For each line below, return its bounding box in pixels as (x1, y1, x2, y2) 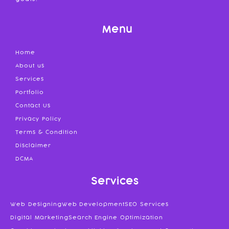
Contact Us (15, 102, 51, 109)
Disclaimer (15, 142, 51, 149)
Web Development (61, 200, 125, 208)
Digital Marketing (10, 214, 68, 221)
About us (15, 62, 44, 69)
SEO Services (125, 200, 169, 208)
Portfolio (15, 88, 44, 96)
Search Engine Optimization (68, 214, 163, 221)
